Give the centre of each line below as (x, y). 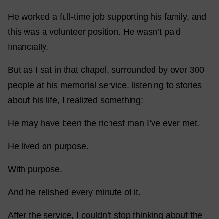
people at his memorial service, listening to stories (105, 85)
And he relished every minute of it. (74, 192)
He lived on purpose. (48, 146)
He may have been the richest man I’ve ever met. (104, 123)
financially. (28, 47)
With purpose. (35, 169)
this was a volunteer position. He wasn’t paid (94, 32)
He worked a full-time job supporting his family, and (107, 17)
